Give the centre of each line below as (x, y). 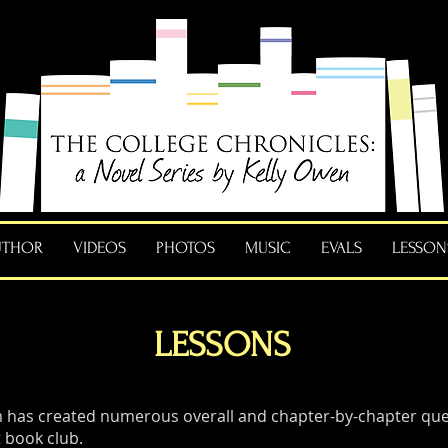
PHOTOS (185, 247)
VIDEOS (99, 247)
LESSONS (222, 345)
